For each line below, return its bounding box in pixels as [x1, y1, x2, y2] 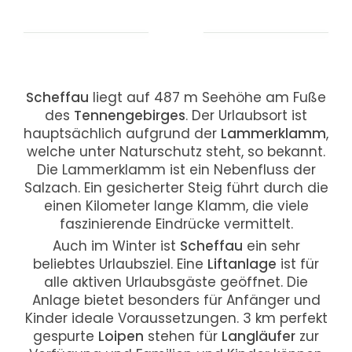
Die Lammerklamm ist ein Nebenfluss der [36, 159, 316, 179]
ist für [277, 254, 319, 273]
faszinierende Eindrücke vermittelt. [59, 214, 293, 233]
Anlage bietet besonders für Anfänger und [31, 290, 321, 310]
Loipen [98, 326, 144, 346]
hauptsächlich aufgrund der [24, 123, 221, 143]
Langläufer [222, 326, 295, 346]
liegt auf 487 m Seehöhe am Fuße [89, 87, 326, 107]
